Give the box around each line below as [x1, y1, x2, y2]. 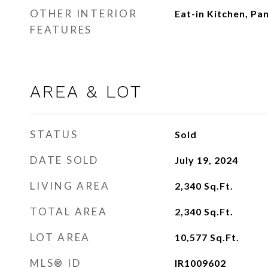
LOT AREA [30, 231, 90, 243]
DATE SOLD [30, 154, 99, 166]
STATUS [30, 128, 78, 141]
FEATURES [30, 23, 92, 36]
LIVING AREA [30, 179, 110, 192]
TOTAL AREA [30, 205, 108, 218]
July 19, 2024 [174, 154, 238, 166]
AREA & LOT [30, 81, 142, 102]
